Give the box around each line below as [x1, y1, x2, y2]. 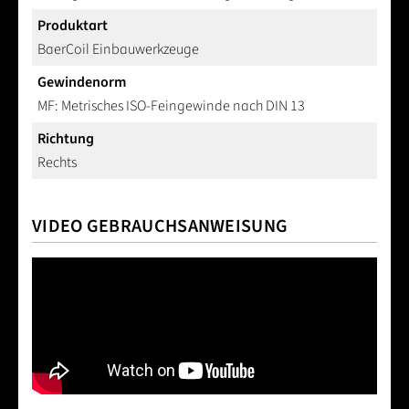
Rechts [37, 152, 77, 173]
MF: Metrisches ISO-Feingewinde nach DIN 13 [37, 95, 305, 116]
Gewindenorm [37, 71, 126, 92]
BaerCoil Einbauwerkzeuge [37, 38, 199, 59]
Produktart [37, 15, 108, 36]
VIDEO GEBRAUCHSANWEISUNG [32, 213, 288, 239]
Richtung [37, 128, 94, 149]
